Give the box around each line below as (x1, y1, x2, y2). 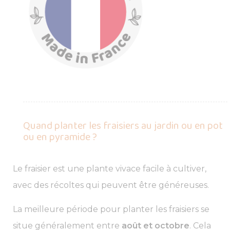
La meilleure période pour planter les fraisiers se (13, 204, 209, 214)
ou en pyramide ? (23, 128, 97, 145)
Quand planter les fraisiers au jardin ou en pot (23, 117, 223, 134)
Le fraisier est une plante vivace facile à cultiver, (13, 163, 206, 174)
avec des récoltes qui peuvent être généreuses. (13, 180, 209, 190)
